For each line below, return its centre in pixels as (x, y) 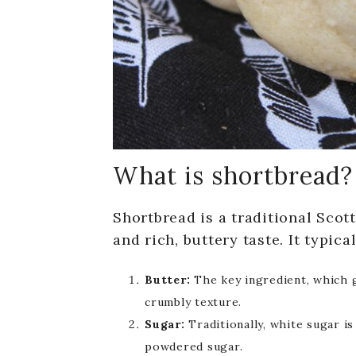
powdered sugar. (194, 346)
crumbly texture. (193, 302)
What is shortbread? (233, 176)
